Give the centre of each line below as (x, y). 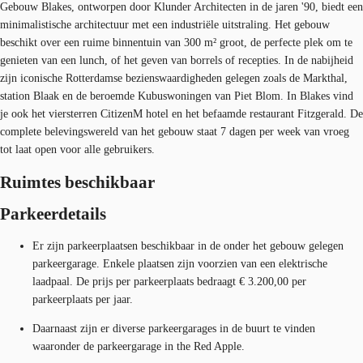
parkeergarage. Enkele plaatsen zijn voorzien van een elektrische (180, 263)
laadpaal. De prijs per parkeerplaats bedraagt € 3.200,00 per (169, 281)
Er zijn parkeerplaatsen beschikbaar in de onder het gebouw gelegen (188, 246)
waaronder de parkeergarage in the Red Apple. (139, 346)
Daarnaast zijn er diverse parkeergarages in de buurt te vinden (174, 328)
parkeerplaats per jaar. (83, 299)
